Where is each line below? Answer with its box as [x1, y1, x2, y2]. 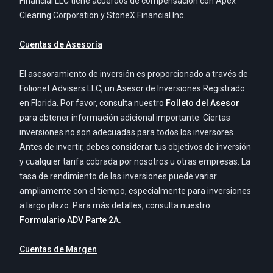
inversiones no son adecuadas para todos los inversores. [19, 127, 235, 138]
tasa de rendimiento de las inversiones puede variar [19, 171, 217, 182]
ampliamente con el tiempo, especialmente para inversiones [19, 186, 251, 196]
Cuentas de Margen [19, 244, 97, 255]
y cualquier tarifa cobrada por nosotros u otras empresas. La [19, 157, 250, 167]
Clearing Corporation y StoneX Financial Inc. [19, 10, 185, 21]
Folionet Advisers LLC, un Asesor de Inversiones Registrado [19, 83, 245, 94]
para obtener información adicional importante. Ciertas [19, 113, 230, 123]
